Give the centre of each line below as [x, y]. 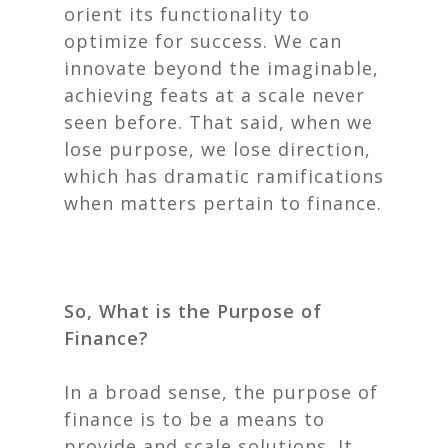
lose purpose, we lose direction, [217, 149]
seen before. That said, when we [218, 122]
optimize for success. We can [203, 41]
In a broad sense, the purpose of [221, 392]
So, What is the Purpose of [193, 311]
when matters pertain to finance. [223, 203]
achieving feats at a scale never [214, 95]
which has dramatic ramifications [224, 176]
